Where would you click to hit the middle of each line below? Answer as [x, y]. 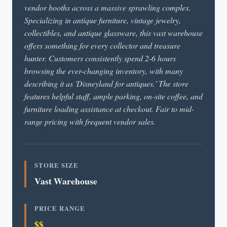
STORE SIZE [56, 165]
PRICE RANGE [60, 208]
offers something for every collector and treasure [102, 45]
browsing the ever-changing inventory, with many [104, 71]
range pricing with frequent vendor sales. [90, 121]
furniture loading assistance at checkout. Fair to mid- [109, 109]
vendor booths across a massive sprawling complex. [108, 7]
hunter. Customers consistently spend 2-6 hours [100, 58]
